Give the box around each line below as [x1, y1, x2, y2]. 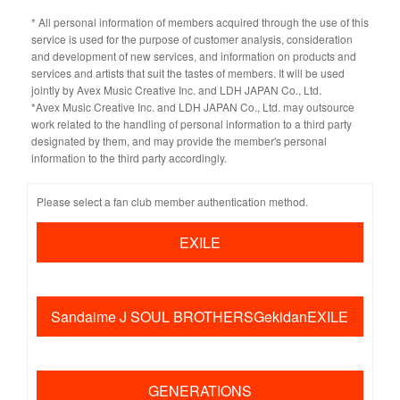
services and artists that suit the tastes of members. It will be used [30, 65, 345, 80]
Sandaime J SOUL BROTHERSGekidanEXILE [51, 306, 349, 327]
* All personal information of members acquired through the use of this [30, 14, 369, 29]
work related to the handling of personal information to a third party [30, 116, 352, 131]
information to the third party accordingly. [30, 150, 227, 165]
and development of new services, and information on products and [30, 48, 356, 63]
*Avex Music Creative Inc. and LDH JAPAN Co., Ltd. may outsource [30, 99, 354, 114]
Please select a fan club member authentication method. [36, 194, 308, 209]
